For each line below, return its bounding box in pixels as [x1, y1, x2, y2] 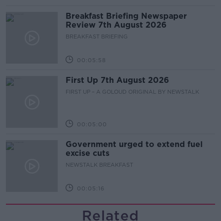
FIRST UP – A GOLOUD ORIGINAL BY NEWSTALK [66, 88, 199, 95]
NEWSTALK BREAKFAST [66, 161, 133, 168]
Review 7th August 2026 [66, 20, 167, 30]
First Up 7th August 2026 [66, 75, 169, 85]
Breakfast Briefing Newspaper [66, 11, 187, 21]
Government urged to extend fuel [66, 140, 203, 149]
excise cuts [66, 148, 110, 158]
